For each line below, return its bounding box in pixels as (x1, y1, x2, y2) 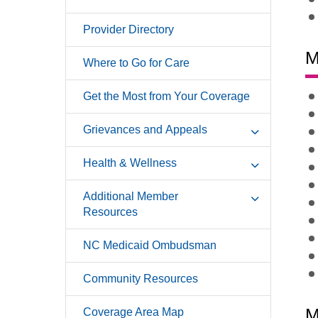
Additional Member (83, 190, 178, 203)
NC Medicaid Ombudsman (83, 239, 216, 252)
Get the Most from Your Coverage (83, 90, 250, 103)
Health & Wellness (83, 157, 177, 170)
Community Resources (83, 273, 198, 285)
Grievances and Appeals (83, 124, 207, 136)
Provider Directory (83, 23, 174, 36)
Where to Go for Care (83, 57, 190, 70)
